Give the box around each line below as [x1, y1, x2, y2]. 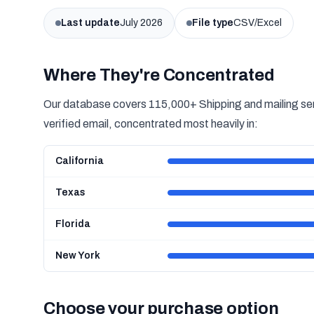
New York [55, 250, 100, 261]
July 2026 [120, 18, 163, 28]
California [55, 156, 104, 166]
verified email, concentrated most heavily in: [43, 118, 258, 130]
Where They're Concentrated [43, 66, 275, 84]
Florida [55, 219, 90, 229]
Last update [61, 18, 120, 28]
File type [192, 18, 233, 28]
